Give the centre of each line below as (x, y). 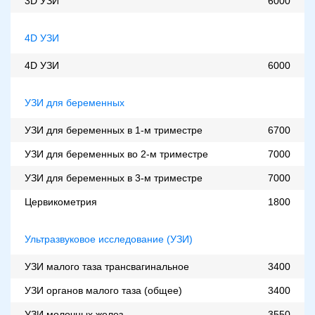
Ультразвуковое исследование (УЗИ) (109, 239)
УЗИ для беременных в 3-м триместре (114, 178)
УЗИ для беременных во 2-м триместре (116, 154)
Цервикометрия (61, 202)
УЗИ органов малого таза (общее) (103, 291)
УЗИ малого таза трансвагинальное (107, 267)
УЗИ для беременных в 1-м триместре (114, 130)
